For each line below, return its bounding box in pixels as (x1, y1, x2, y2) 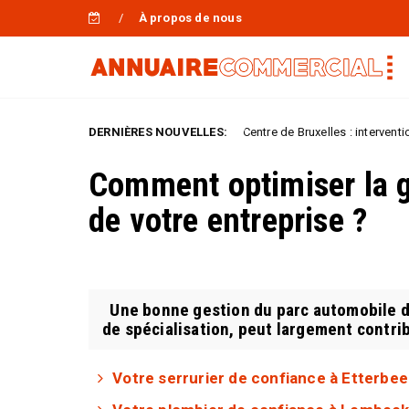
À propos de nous (138, 11, 242, 25)
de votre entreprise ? (89, 201, 368, 240)
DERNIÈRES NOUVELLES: (89, 125, 227, 139)
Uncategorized (24, 126, 102, 139)
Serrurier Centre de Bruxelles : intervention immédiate (121, 125, 407, 139)
